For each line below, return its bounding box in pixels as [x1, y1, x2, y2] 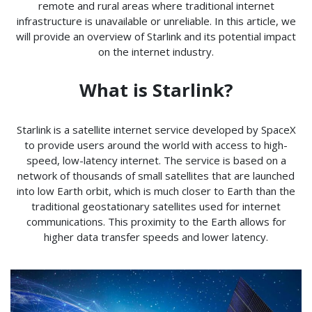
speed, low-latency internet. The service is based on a [26, 153, 286, 167]
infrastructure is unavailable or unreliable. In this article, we [16, 13, 296, 28]
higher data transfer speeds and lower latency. [44, 229, 268, 244]
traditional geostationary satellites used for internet [31, 198, 281, 213]
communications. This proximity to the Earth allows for [26, 214, 286, 228]
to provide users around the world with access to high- [24, 137, 288, 152]
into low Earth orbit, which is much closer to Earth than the [17, 183, 295, 198]
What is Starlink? [79, 77, 233, 102]
